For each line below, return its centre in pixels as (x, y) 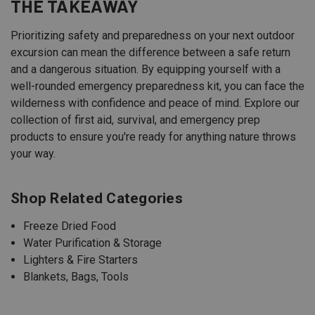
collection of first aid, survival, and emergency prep (135, 120)
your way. (33, 153)
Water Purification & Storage (93, 243)
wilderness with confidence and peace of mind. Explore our (155, 103)
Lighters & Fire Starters (81, 259)
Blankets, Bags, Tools (76, 276)
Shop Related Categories (97, 198)
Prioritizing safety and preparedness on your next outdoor (153, 35)
